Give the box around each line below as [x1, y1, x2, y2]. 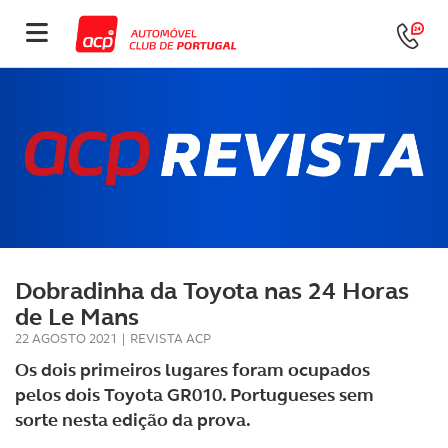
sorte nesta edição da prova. [15, 408, 251, 432]
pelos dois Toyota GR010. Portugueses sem [15, 383, 374, 407]
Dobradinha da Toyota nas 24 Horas [15, 275, 409, 307]
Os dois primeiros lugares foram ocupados [15, 358, 370, 382]
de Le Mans [15, 301, 139, 333]
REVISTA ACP [130, 330, 211, 347]
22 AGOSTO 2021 [15, 330, 117, 347]
